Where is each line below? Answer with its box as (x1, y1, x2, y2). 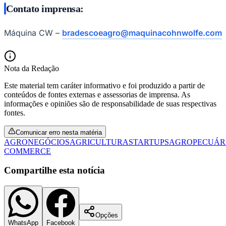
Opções (95, 211, 118, 219)
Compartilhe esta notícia (4, 165, 105, 176)
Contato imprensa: (6, 3, 84, 14)
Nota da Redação (4, 64, 59, 73)
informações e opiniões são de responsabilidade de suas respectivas (4, 99, 216, 108)
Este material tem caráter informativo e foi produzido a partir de (4, 81, 205, 90)
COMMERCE (4, 146, 51, 155)
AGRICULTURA (70, 137, 129, 146)
